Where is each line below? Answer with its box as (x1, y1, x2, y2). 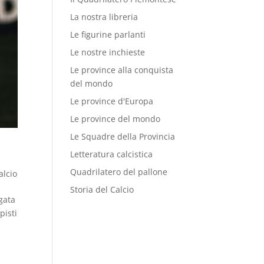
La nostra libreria (70, 11, 138, 22)
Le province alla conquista (70, 64, 174, 75)
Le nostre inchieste (70, 47, 146, 58)
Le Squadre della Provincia (70, 131, 176, 142)
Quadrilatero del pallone (70, 166, 168, 177)
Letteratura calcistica (70, 148, 153, 160)
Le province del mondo (70, 113, 161, 124)
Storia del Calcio (70, 184, 134, 195)
